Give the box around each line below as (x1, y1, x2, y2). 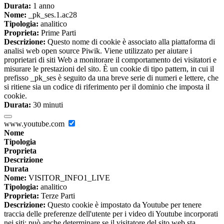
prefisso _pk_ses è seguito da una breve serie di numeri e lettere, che (4, 73, 218, 82)
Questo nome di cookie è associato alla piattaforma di (45, 37, 215, 46)
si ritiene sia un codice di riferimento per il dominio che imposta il (4, 82, 209, 91)
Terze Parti (39, 191, 75, 200)
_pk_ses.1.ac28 (26, 10, 77, 19)
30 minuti (31, 100, 63, 109)
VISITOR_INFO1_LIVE (26, 173, 110, 182)
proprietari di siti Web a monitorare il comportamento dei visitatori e (4, 55, 216, 64)
